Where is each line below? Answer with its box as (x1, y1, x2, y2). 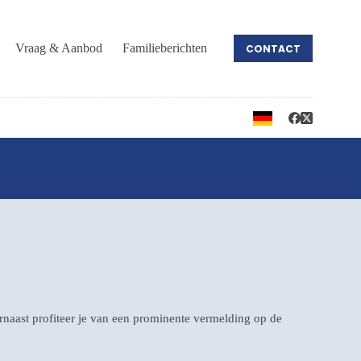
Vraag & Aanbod (15, 41, 103, 55)
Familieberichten (122, 41, 208, 55)
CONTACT (245, 41, 301, 56)
